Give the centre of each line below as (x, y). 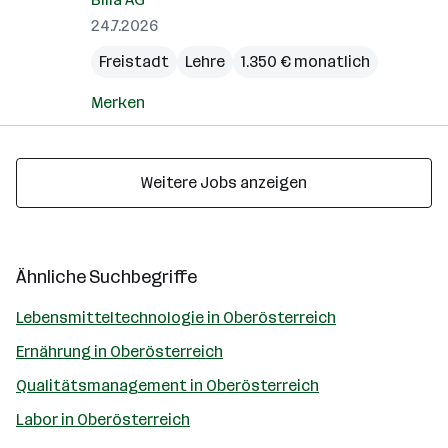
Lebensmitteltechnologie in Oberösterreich (176, 317)
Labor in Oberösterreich (103, 419)
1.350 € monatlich (305, 61)
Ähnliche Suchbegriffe (106, 277)
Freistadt (134, 61)
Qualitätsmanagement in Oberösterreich (167, 385)
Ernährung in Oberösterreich (119, 351)
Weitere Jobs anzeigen (224, 182)
